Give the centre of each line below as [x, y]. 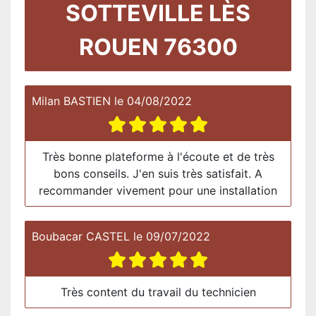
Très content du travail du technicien [158, 292]
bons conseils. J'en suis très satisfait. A [158, 173]
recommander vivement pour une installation [158, 190]
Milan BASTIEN [71, 101]
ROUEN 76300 [158, 47]
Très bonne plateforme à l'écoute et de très [158, 156]
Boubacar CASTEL [81, 236]
